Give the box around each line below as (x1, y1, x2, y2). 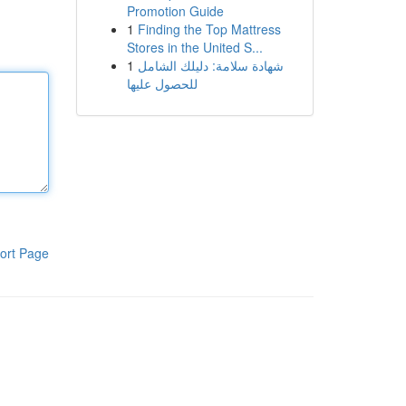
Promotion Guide (126, 2, 224, 20)
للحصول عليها (126, 74, 198, 92)
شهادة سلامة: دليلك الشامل (137, 56, 284, 74)
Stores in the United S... (126, 38, 263, 56)
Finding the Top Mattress (137, 20, 281, 38)
